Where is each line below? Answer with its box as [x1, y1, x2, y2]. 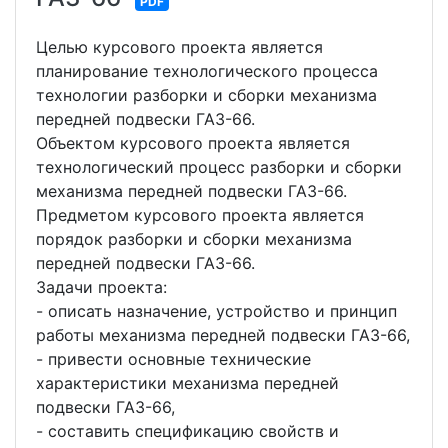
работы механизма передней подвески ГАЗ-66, [36, 325, 410, 345]
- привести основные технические [36, 349, 311, 369]
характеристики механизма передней [36, 373, 339, 393]
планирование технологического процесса [36, 61, 378, 81]
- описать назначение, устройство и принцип [36, 301, 397, 321]
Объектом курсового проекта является [36, 133, 350, 153]
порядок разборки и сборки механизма [36, 229, 352, 249]
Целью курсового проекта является [36, 37, 323, 57]
